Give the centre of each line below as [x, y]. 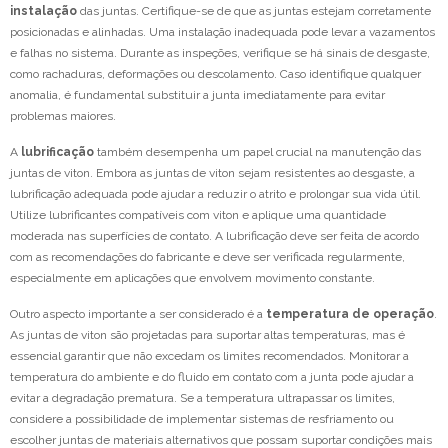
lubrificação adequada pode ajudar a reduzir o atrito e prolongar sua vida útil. [215, 194]
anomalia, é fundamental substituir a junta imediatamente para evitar [197, 95]
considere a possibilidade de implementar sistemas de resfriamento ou [202, 419]
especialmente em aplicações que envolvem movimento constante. [192, 278]
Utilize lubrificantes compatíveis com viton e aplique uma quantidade [198, 215]
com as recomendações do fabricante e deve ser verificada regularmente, [207, 257]
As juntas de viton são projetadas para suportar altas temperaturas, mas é [207, 335]
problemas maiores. [63, 116]
